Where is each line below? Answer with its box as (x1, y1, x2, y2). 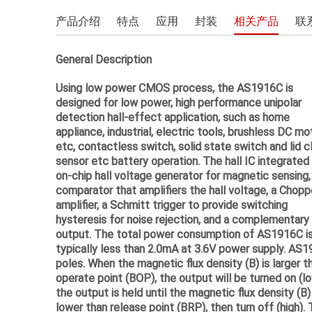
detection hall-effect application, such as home (56, 109, 290, 124)
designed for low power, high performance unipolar (56, 95, 302, 109)
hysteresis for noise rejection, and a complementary (56, 212, 309, 226)
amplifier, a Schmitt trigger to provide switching (56, 197, 288, 212)
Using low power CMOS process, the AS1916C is (56, 80, 293, 95)
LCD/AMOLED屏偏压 (75, 32, 164, 45)
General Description (56, 52, 152, 66)
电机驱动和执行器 (75, 1, 153, 15)
